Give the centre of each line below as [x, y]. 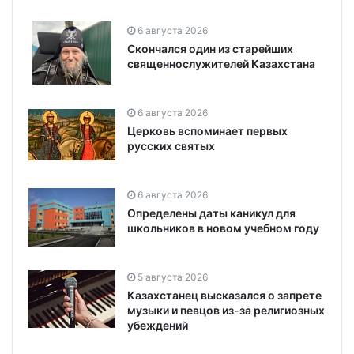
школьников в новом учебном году [223, 228]
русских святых [171, 145]
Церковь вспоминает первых [207, 130]
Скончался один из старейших [210, 48]
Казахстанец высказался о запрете [224, 295]
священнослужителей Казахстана [221, 63]
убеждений [158, 325]
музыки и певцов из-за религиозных [226, 310]
